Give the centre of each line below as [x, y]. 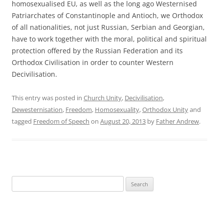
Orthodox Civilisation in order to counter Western [93, 62]
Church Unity [103, 98]
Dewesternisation [37, 109]
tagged [22, 121]
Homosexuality [117, 109]
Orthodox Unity [165, 109]
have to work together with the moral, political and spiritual [109, 39]
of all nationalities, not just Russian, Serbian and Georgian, [108, 27]
